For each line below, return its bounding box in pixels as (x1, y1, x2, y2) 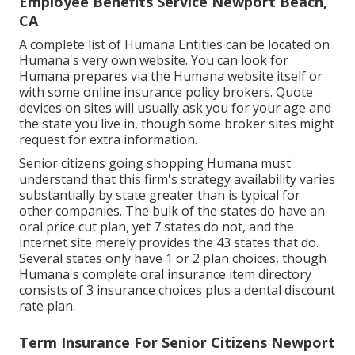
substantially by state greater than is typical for (19, 186, 300, 204)
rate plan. (19, 297, 75, 315)
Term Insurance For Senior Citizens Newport (19, 333, 335, 353)
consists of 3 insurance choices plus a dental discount (19, 281, 335, 300)
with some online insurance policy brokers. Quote (19, 83, 313, 101)
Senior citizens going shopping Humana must (19, 155, 291, 173)
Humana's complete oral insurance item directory (19, 265, 311, 284)
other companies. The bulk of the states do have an (19, 202, 325, 220)
